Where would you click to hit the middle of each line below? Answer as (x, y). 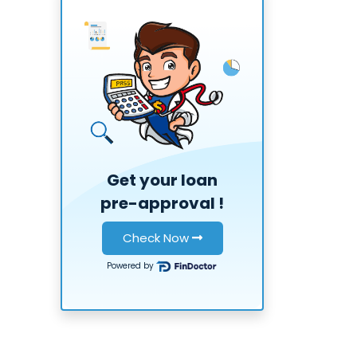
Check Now (157, 238)
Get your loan (162, 180)
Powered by (131, 266)
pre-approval (158, 204)
